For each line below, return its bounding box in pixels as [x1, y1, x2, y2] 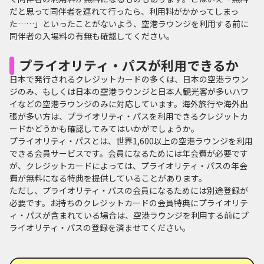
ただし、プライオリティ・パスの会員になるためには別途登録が [9, 184, 248, 196]
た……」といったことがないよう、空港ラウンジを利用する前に [9, 17, 249, 29]
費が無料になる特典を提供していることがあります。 [9, 171, 207, 184]
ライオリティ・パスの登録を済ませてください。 [9, 221, 190, 233]
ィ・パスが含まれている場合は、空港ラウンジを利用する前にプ [9, 209, 249, 221]
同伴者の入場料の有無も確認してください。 [9, 29, 174, 42]
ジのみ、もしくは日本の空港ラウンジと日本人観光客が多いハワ [9, 85, 249, 97]
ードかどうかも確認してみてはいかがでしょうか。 [9, 122, 199, 134]
